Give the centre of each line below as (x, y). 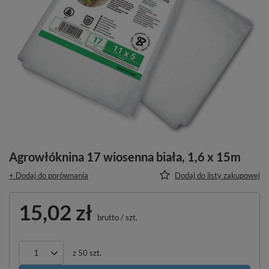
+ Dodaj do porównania (49, 175)
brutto (107, 217)
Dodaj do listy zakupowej (217, 175)
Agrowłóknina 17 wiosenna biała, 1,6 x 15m (125, 156)
